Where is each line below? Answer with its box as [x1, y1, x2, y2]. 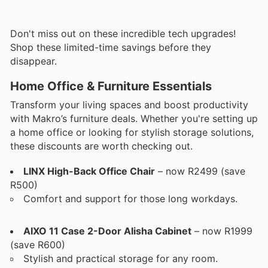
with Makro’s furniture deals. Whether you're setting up [10, 112, 258, 124]
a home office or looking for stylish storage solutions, [10, 126, 254, 138]
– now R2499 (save [155, 165, 245, 178]
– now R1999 [191, 225, 252, 237]
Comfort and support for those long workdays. [23, 193, 237, 205]
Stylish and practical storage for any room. [23, 252, 218, 265]
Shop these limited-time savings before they [10, 41, 211, 53]
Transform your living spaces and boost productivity [10, 98, 248, 111]
